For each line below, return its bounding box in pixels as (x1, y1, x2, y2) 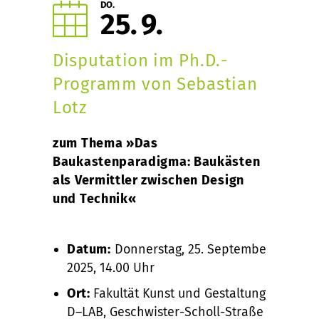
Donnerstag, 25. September (110, 241, 271, 257)
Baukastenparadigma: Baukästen (53, 154, 261, 169)
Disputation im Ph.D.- (53, 51, 229, 70)
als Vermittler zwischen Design (53, 172, 244, 188)
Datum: (67, 241, 111, 257)
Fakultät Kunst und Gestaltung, (90, 286, 269, 301)
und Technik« (53, 191, 137, 206)
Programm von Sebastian (53, 74, 258, 94)
